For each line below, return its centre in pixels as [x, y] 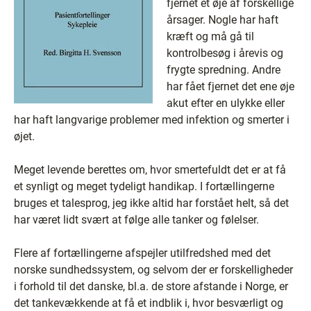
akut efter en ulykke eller [226, 103]
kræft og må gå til [210, 36]
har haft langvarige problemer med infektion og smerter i [152, 120]
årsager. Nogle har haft [222, 20]
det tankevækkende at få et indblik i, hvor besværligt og [149, 303]
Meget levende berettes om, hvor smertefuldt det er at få [150, 170]
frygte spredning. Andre [224, 70]
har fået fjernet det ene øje [230, 86]
